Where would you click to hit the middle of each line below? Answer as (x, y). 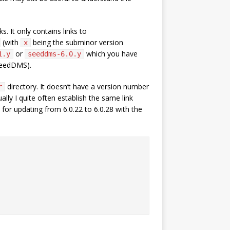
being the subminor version (77, 42)
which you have (111, 54)
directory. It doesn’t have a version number (77, 87)
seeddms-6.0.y (54, 54)
